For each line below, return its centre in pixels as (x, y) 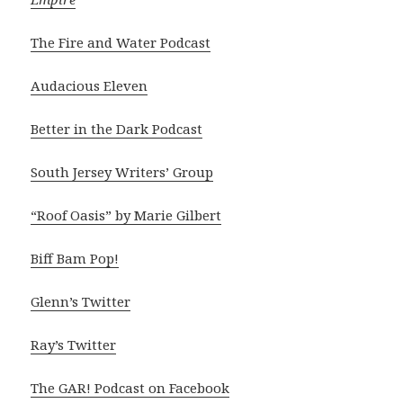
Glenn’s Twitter (81, 302)
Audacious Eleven (90, 86)
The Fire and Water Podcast (121, 43)
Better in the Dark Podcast (117, 129)
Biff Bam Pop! (75, 259)
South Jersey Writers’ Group (122, 172)
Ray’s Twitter (74, 345)
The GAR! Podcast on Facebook (130, 388)
